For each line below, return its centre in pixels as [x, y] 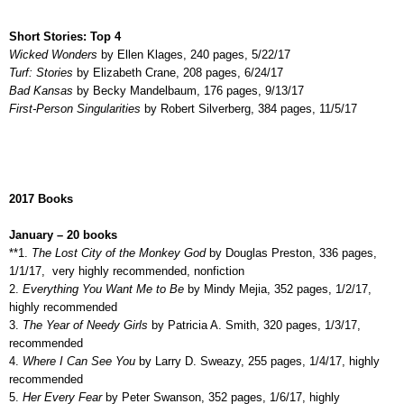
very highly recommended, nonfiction [148, 271]
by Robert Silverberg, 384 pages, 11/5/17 [249, 108]
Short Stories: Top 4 [65, 36]
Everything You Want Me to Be [101, 289]
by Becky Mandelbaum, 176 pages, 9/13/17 [190, 90]
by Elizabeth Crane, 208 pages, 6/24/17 [180, 72]
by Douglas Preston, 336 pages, [291, 252]
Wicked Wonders [55, 54]
